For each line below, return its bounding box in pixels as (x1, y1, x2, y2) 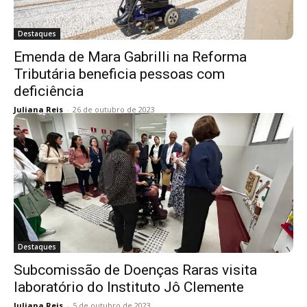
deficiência (14, 83, 84, 99)
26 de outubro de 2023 (73, 104, 155, 114)
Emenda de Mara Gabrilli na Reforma (14, 49, 247, 65)
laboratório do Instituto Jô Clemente (14, 279, 244, 295)
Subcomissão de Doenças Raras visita (14, 262, 257, 278)
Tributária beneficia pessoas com (14, 66, 225, 82)
